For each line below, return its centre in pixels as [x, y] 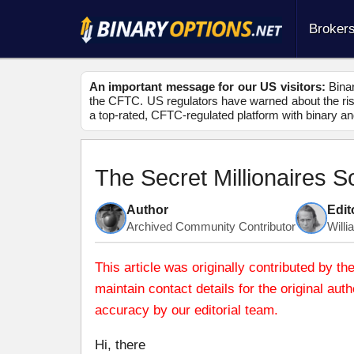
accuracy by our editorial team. [186, 310]
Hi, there [120, 345]
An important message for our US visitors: [207, 87]
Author [147, 209]
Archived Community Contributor [211, 226]
